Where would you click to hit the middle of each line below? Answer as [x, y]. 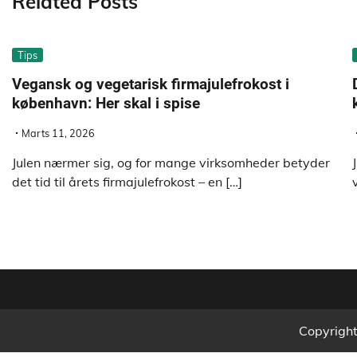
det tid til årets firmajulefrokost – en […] [127, 181]
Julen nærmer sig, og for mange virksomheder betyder [171, 162]
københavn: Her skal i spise [106, 103]
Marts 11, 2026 [58, 133]
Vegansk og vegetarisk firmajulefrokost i [151, 84]
